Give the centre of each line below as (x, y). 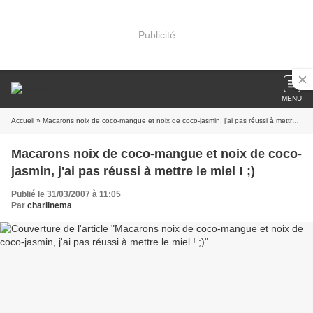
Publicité (156, 35)
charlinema (50, 205)
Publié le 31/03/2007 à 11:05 (66, 194)
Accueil (23, 121)
